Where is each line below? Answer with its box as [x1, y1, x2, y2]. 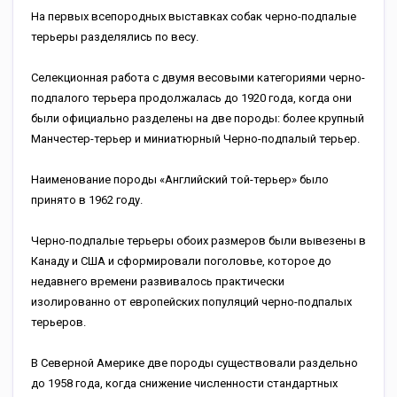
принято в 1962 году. [31, 193, 143, 206]
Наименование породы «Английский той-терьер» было [31, 173, 329, 186]
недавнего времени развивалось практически [31, 275, 284, 288]
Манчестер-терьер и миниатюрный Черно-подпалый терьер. [31, 132, 360, 145]
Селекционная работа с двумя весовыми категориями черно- [31, 71, 365, 84]
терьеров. [31, 315, 86, 329]
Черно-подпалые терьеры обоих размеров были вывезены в [31, 234, 366, 247]
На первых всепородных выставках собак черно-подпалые [31, 10, 356, 23]
